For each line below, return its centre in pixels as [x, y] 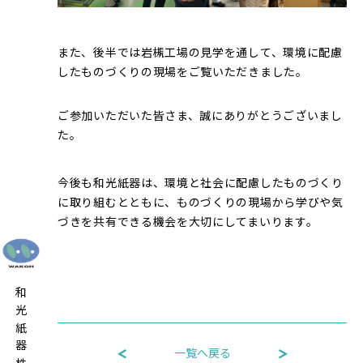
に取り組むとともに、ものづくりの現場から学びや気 [201, 203]
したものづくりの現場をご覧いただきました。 [183, 73]
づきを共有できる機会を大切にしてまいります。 [188, 223]
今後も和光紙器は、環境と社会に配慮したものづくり [201, 184]
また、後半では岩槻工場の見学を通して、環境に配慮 [200, 53]
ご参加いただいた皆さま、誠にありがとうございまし [200, 117]
